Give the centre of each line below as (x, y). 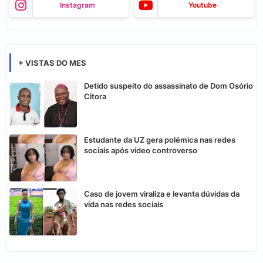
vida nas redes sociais (124, 205)
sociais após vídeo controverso (141, 151)
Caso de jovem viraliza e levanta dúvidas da (162, 194)
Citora (95, 97)
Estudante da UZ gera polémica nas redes (160, 140)
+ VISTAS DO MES (52, 63)
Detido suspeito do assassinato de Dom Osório (168, 86)
